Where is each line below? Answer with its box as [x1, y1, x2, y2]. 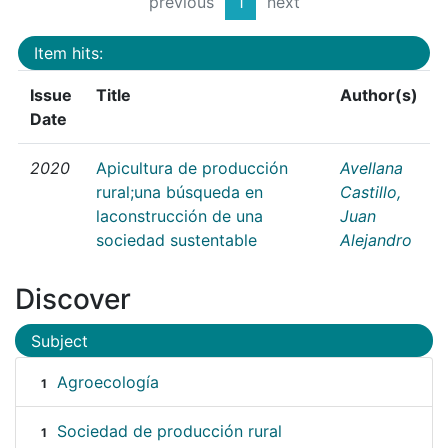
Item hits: [34, 42, 103, 63]
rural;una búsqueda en [96, 181, 263, 202]
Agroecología [56, 372, 159, 393]
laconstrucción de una [96, 205, 263, 226]
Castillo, [340, 181, 401, 202]
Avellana [340, 157, 403, 178]
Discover [15, 281, 131, 316]
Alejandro [340, 229, 412, 250]
